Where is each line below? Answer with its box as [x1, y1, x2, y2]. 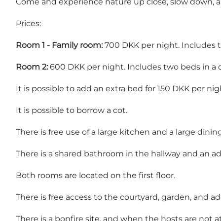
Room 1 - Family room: [16, 40, 103, 50]
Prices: [16, 19, 41, 29]
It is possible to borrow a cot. [16, 106, 127, 115]
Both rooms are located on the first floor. [16, 171, 175, 181]
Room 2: [16, 62, 48, 72]
